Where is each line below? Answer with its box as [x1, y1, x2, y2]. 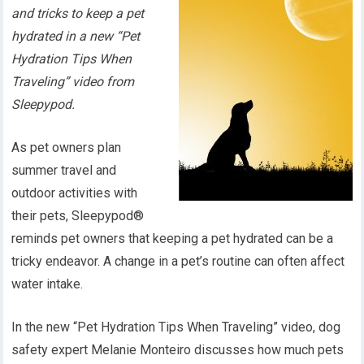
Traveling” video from [11, 74, 135, 89]
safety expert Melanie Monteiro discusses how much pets [11, 342, 344, 357]
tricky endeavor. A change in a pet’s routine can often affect [11, 253, 345, 269]
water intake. [11, 276, 84, 292]
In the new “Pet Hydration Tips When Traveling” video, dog [11, 319, 341, 335]
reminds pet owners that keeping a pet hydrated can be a [11, 231, 334, 246]
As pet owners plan [11, 140, 122, 155]
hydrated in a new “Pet [11, 28, 141, 44]
